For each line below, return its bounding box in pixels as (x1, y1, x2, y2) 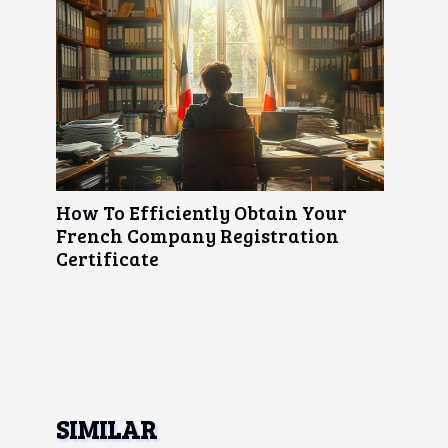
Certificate (56, 244, 159, 271)
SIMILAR (56, 411, 157, 446)
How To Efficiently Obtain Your (56, 198, 347, 225)
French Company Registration (56, 221, 339, 248)
